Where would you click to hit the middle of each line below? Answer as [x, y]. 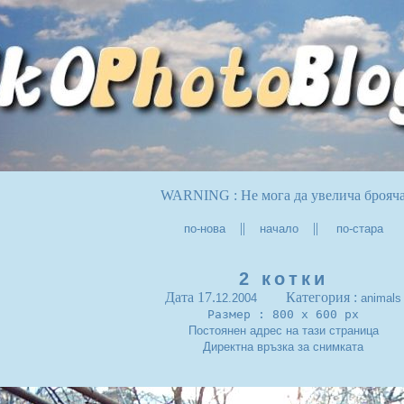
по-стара [358, 229]
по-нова [204, 229]
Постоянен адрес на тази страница [283, 331]
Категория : [309, 297]
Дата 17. [190, 297]
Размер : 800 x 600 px [283, 314]
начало [279, 229]
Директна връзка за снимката [283, 347]
